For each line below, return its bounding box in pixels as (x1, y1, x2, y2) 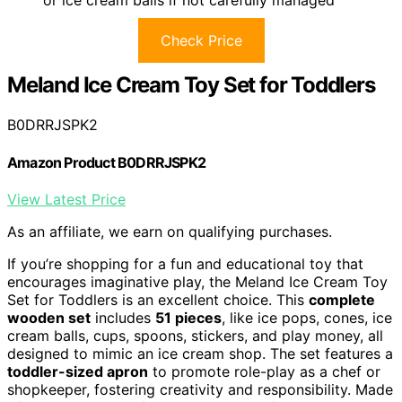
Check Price (160, 31, 242, 50)
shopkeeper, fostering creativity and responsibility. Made (7, 380, 393, 398)
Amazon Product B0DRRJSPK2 (7, 153, 205, 171)
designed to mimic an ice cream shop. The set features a (7, 344, 393, 363)
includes (91, 308, 155, 327)
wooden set (7, 308, 91, 327)
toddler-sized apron (7, 362, 148, 380)
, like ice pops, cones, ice (222, 308, 392, 327)
